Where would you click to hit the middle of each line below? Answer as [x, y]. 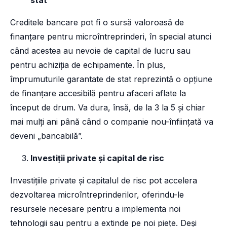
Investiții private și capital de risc [97, 158]
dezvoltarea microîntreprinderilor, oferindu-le [97, 195]
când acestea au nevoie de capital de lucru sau [100, 51]
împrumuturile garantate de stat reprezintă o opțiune [111, 79]
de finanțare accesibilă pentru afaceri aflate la [98, 93]
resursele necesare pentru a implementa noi [95, 209]
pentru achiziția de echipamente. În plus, [88, 65]
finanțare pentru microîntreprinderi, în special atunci [111, 37]
